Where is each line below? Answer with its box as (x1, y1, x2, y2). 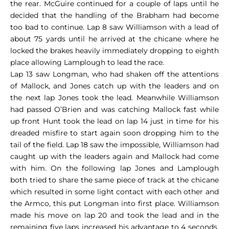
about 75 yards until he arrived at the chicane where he (10, 34, 219, 43)
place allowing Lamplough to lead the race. (10, 57, 164, 67)
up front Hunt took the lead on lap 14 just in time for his (10, 116, 219, 126)
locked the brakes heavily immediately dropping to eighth (10, 45, 219, 55)
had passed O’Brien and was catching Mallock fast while (10, 104, 219, 114)
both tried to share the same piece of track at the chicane (10, 175, 219, 185)
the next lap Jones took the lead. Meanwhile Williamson (10, 93, 219, 102)
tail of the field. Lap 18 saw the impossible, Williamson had (10, 140, 219, 149)
